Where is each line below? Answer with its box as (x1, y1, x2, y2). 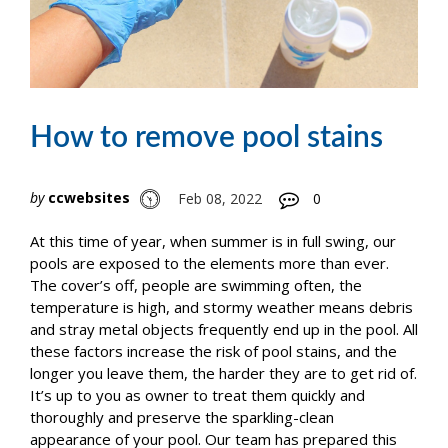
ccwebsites (48, 187, 130, 207)
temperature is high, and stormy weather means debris (30, 297, 413, 318)
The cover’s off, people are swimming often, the (30, 275, 362, 296)
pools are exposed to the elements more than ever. (30, 253, 389, 274)
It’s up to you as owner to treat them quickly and (30, 385, 365, 406)
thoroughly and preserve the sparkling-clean (30, 407, 334, 428)
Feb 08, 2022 (178, 189, 262, 209)
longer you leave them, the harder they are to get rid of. (30, 363, 417, 384)
